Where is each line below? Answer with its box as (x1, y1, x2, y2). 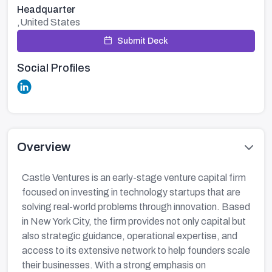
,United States (17, 17, 80, 27)
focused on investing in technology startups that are (22, 187, 240, 197)
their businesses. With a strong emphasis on (22, 260, 206, 270)
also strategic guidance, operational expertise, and (22, 231, 237, 241)
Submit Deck (117, 36, 168, 46)
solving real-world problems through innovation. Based (22, 202, 250, 212)
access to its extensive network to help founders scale (22, 245, 250, 256)
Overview (17, 140, 70, 154)
